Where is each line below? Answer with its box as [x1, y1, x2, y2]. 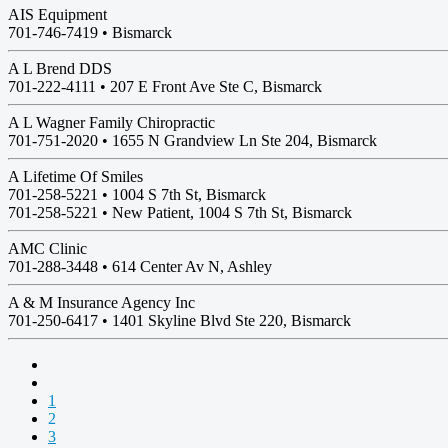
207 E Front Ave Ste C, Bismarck [110, 78, 322, 95]
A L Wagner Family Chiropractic [8, 114, 215, 131]
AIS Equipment [8, 6, 107, 23]
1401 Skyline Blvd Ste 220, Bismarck [112, 312, 351, 329]
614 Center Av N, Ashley [112, 258, 272, 275]
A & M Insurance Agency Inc [8, 294, 195, 311]
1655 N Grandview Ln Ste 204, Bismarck [112, 132, 377, 149]
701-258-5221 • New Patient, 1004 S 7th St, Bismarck [8, 204, 352, 221]
